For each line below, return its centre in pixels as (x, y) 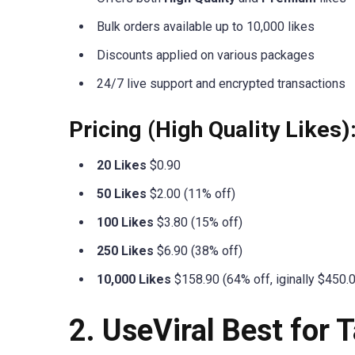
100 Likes (125, 223)
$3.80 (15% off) (198, 223)
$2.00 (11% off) (191, 194)
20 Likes (122, 166)
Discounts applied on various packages (206, 55)
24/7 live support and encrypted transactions (221, 84)
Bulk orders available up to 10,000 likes (206, 27)
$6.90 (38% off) (198, 251)
